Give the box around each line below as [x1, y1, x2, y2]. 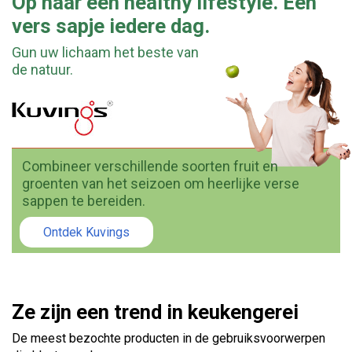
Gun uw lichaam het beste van [12, 43, 199, 60]
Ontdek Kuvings [43, 225, 130, 240]
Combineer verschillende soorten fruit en [21, 158, 278, 175]
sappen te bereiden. [21, 192, 145, 210]
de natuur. [12, 60, 73, 78]
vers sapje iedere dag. [12, 13, 210, 38]
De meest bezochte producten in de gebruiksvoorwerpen [12, 331, 325, 346]
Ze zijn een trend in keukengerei [12, 300, 299, 324]
